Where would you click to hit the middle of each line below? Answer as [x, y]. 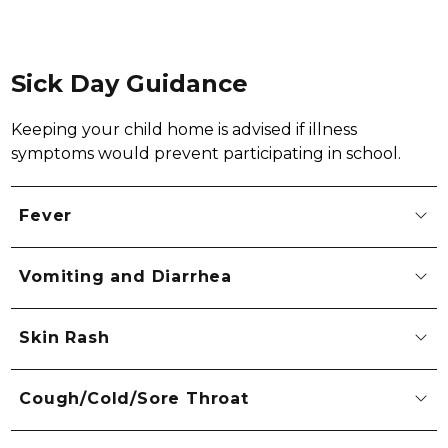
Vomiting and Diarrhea [125, 277]
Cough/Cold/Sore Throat [134, 399]
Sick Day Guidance [130, 83]
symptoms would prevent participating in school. [206, 153]
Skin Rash [64, 338]
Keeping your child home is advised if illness [184, 129]
